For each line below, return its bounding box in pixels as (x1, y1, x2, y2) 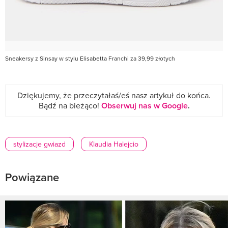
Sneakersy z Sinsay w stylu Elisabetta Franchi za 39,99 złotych (5, 53, 175, 63)
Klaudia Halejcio (89, 138, 138, 149)
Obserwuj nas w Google (101, 99, 188, 111)
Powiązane (5, 168, 59, 185)
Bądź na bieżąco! (38, 99, 101, 111)
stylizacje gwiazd (13, 138, 66, 149)
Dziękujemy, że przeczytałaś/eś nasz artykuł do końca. (17, 89, 211, 101)
